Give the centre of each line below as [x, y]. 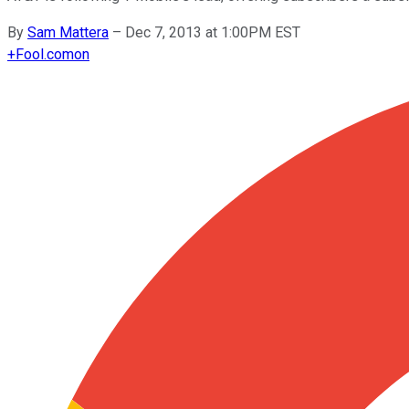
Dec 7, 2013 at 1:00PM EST [213, 32]
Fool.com [45, 54]
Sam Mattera [68, 32]
